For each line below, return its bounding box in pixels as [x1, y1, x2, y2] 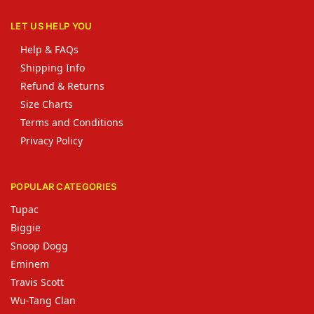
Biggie [11, 221, 43, 235]
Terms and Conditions [20, 115, 123, 129]
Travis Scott [11, 275, 64, 289]
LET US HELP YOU [11, 20, 93, 32]
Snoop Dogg [11, 239, 68, 253]
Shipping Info [20, 60, 85, 74]
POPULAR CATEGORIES [11, 180, 117, 192]
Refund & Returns [20, 78, 104, 93]
